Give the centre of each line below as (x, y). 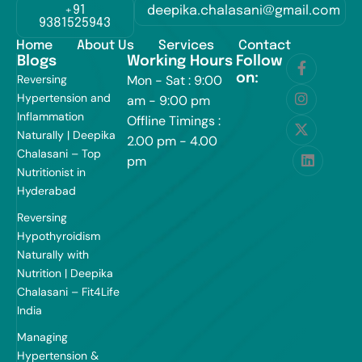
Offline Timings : (173, 121)
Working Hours (179, 62)
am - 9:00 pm (168, 101)
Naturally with (53, 255)
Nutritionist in (51, 173)
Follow (259, 62)
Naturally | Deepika (66, 135)
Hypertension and (64, 98)
